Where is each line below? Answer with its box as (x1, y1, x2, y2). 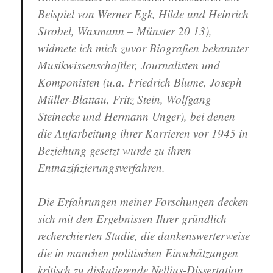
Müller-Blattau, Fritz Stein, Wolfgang (38, 91, 212, 107)
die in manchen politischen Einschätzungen (38, 245, 239, 261)
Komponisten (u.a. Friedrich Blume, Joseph (38, 74, 243, 90)
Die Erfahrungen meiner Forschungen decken (38, 194, 249, 210)
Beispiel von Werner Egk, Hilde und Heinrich (38, 6, 249, 22)
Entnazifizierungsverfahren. (38, 160, 166, 175)
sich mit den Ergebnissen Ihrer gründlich (38, 211, 227, 227)
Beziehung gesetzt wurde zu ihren (38, 143, 192, 158)
